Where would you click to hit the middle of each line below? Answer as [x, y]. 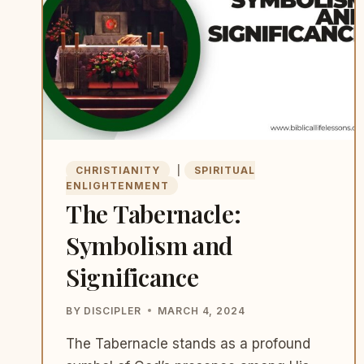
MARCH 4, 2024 [201, 310]
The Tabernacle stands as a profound [188, 343]
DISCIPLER [113, 310]
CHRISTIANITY [118, 170]
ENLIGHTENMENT [117, 185]
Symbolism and [150, 245]
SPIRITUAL [225, 170]
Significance [132, 277]
